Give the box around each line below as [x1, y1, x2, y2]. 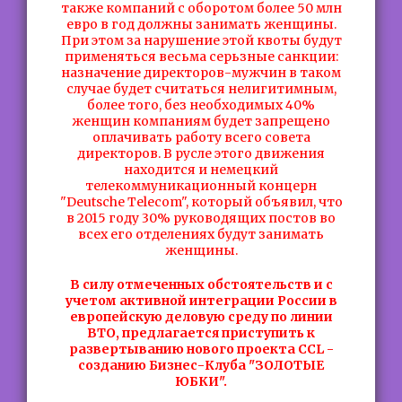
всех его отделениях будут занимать [78, 226, 324, 242]
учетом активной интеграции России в [65, 293, 337, 309]
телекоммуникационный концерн [85, 178, 317, 194]
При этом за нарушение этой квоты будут [60, 32, 342, 48]
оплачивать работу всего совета [92, 129, 310, 145]
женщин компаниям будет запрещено [72, 113, 330, 129]
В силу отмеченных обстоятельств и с [69, 276, 333, 293]
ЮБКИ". [175, 373, 227, 389]
